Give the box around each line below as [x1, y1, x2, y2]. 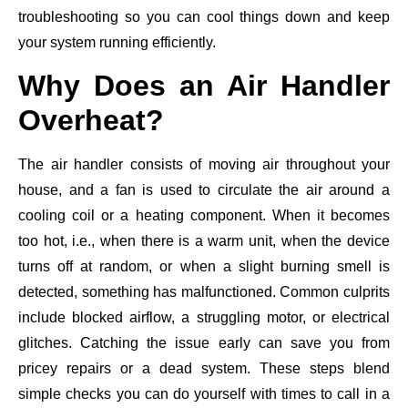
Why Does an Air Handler [18, 69, 390, 103]
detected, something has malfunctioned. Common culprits [18, 284, 390, 301]
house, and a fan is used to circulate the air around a [18, 182, 390, 199]
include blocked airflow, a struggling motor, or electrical [18, 310, 390, 326]
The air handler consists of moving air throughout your [18, 157, 390, 173]
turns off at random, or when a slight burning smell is [18, 259, 390, 275]
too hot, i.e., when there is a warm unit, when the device [18, 233, 390, 250]
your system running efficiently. [18, 35, 216, 50]
